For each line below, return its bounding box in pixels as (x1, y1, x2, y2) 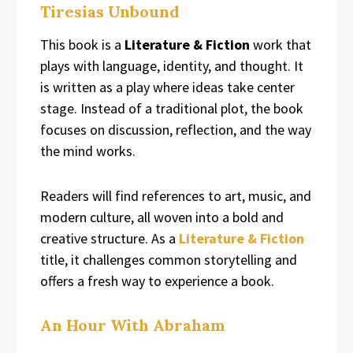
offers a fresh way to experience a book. (40, 272, 274, 291)
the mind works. (40, 142, 136, 161)
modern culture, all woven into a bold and (40, 208, 284, 227)
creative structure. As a (40, 229, 179, 248)
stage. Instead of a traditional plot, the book (40, 99, 303, 118)
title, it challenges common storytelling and (40, 251, 297, 269)
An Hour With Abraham (40, 315, 225, 336)
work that (250, 35, 311, 54)
